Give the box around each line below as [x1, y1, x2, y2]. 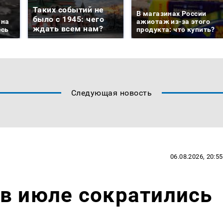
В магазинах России [136, 9, 207, 18]
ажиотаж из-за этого [136, 17, 210, 26]
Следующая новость [71, 88, 152, 98]
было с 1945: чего [33, 14, 105, 24]
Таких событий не [33, 5, 104, 15]
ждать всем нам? [33, 24, 104, 34]
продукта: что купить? [136, 25, 215, 34]
